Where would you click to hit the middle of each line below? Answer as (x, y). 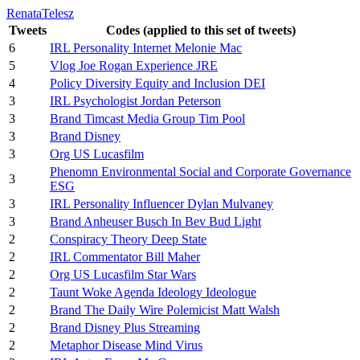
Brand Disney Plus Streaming (125, 327)
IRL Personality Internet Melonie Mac (146, 48)
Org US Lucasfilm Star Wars (123, 274)
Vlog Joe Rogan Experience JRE (134, 65)
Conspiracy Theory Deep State (128, 239)
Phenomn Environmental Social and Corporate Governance (200, 172)
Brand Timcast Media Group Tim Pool (147, 119)
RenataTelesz (40, 13)
